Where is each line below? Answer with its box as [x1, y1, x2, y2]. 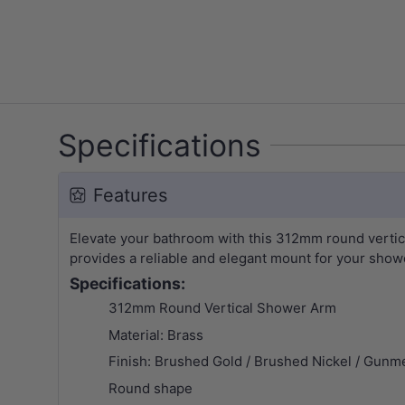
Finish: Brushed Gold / [108, 353, 254, 371]
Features [93, 184, 167, 207]
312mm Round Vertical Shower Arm [108, 299, 336, 317]
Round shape [108, 379, 193, 397]
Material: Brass [108, 325, 203, 344]
